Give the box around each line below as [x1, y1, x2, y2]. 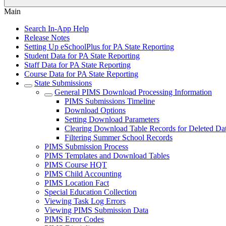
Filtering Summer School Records [65, 133, 173, 142]
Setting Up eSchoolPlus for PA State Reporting [24, 42, 174, 51]
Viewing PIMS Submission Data [44, 206, 148, 214]
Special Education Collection [44, 188, 137, 196]
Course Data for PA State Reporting [24, 70, 138, 78]
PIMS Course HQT [44, 160, 107, 169]
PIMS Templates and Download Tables [44, 151, 169, 160]
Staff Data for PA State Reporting [24, 61, 131, 69]
